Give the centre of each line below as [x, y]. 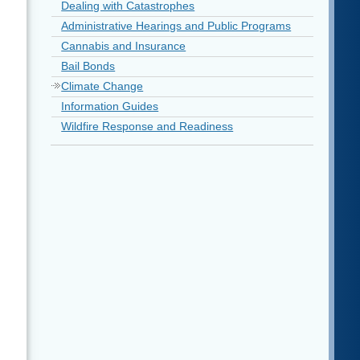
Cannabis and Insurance [124, 46]
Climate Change [102, 86]
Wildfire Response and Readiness [147, 126]
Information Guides [110, 106]
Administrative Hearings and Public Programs [176, 26]
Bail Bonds [88, 66]
